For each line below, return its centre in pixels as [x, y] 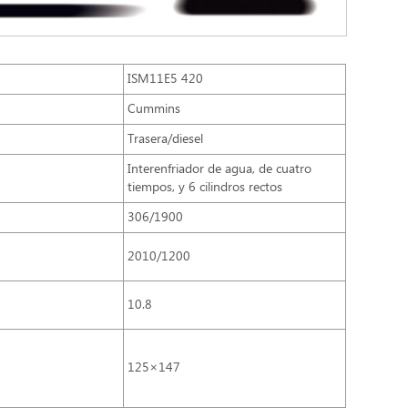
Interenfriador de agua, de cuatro [220, 170]
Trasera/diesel [166, 140]
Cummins [154, 110]
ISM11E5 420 [166, 80]
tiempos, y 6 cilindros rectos [205, 188]
